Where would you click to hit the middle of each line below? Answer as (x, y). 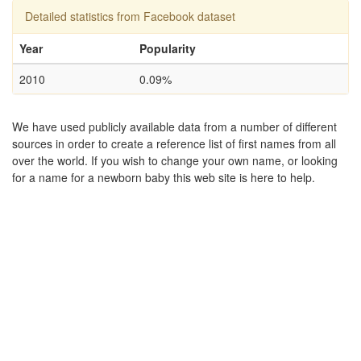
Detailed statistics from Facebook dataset (130, 16)
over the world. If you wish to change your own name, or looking (175, 160)
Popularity (168, 48)
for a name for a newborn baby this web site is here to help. (164, 177)
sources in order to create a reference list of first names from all (174, 143)
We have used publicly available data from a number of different (174, 127)
